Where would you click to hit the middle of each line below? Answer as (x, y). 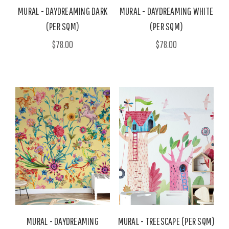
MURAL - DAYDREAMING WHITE (166, 11)
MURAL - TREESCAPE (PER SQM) (166, 221)
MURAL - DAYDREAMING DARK (63, 11)
